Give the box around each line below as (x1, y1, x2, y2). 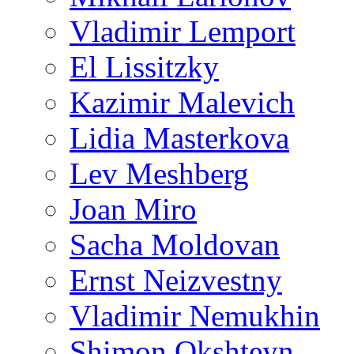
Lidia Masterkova (70, 121, 289, 155)
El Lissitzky (70, 50, 219, 84)
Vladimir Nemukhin (70, 299, 320, 333)
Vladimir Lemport (70, 14, 296, 48)
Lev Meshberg (70, 156, 249, 190)
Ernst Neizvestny (70, 263, 282, 297)
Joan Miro (70, 192, 197, 226)
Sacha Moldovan (70, 228, 280, 262)
